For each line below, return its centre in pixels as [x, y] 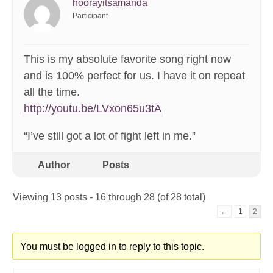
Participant [90, 16]
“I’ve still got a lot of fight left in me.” [110, 136]
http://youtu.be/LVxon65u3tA [93, 109]
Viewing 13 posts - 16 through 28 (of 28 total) [109, 197]
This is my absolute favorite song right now [127, 59]
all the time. [52, 92]
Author [54, 165]
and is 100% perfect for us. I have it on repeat [134, 76]
